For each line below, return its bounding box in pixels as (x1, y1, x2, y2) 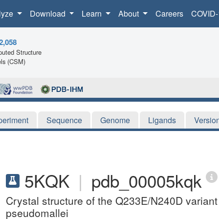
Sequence (46, 114, 82, 126)
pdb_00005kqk (91, 168, 202, 193)
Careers (155, 8, 183, 19)
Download (29, 8, 67, 19)
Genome (100, 114, 130, 126)
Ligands (148, 114, 176, 126)
